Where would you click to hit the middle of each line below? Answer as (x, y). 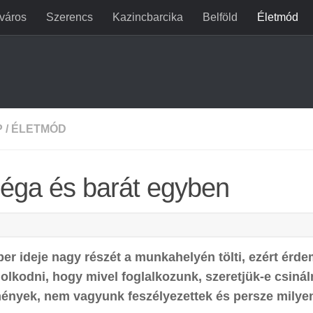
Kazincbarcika (148, 17)
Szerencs (70, 17)
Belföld (220, 17)
